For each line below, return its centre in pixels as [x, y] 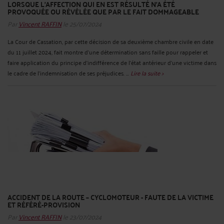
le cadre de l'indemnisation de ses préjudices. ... [69, 72]
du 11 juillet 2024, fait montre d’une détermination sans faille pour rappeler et [108, 51]
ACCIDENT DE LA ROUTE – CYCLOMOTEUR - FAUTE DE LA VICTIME [110, 197]
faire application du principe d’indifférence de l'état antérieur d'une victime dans [112, 62]
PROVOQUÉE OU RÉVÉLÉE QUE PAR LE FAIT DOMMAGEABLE [103, 11]
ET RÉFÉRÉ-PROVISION [44, 204]
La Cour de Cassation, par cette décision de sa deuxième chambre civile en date [110, 41]
